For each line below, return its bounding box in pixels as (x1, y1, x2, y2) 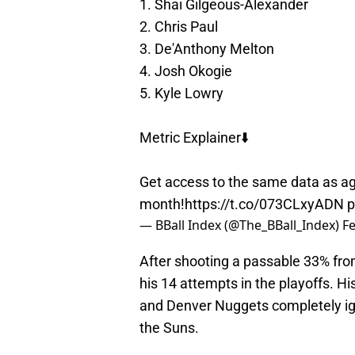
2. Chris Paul (139, 18, 218, 36)
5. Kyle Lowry (139, 85, 223, 102)
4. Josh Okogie (139, 63, 232, 80)
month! (139, 196, 185, 213)
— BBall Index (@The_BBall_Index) (139, 216, 342, 235)
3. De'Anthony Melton (139, 40, 274, 58)
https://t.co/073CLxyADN (185, 196, 344, 213)
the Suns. (139, 319, 202, 337)
